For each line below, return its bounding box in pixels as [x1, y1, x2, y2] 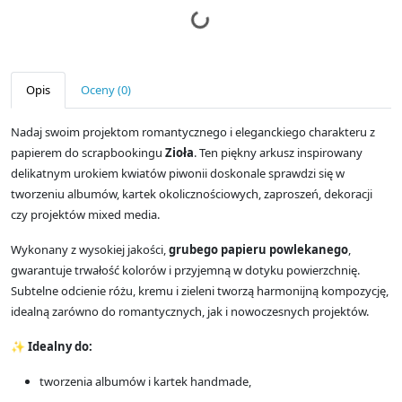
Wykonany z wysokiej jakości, [11, 240, 169, 258]
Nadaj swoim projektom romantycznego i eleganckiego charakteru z [11, 123, 375, 140]
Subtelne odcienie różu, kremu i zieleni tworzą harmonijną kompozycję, [11, 282, 389, 299]
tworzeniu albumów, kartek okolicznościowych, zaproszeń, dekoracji [11, 185, 372, 202]
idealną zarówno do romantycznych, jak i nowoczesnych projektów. [11, 302, 369, 319]
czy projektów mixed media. [11, 205, 160, 223]
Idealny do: [28, 337, 92, 354]
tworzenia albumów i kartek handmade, [39, 372, 251, 389]
